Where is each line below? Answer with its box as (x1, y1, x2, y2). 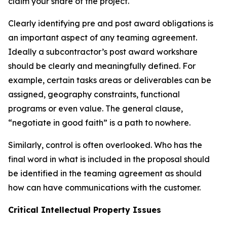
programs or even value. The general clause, (8, 103, 183, 113)
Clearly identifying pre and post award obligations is (8, 18, 213, 28)
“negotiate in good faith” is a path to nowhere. (8, 117, 191, 128)
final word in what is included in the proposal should (8, 154, 210, 164)
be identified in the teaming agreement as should (8, 168, 202, 178)
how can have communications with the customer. (8, 182, 201, 193)
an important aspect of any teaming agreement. (8, 32, 197, 43)
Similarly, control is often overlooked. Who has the (8, 139, 202, 150)
